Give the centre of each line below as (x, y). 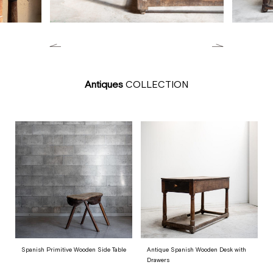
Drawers (158, 260)
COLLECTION (156, 84)
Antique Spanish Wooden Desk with (197, 249)
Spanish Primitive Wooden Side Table (74, 249)
